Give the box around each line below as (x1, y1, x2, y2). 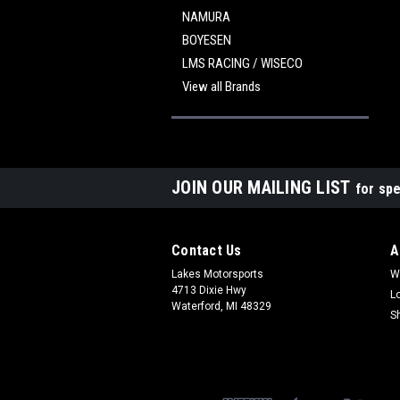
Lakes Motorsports (171, 268, 263, 280)
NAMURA (182, 9, 230, 25)
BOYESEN (182, 32, 231, 48)
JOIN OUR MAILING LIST (171, 177, 355, 198)
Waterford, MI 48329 (171, 300, 271, 312)
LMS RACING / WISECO (182, 55, 303, 71)
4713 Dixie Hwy (171, 284, 246, 296)
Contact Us (171, 242, 242, 259)
